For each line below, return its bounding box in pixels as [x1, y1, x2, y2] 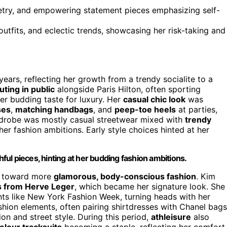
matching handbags [15, 104, 93, 115]
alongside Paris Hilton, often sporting [55, 84, 201, 94]
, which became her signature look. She [74, 181, 225, 192]
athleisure [151, 211, 191, 222]
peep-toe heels [115, 104, 176, 115]
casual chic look [123, 94, 185, 104]
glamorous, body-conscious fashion [54, 171, 196, 181]
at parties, [176, 104, 217, 115]
